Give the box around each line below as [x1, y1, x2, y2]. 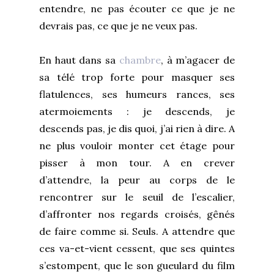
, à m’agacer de [160, 53, 235, 66]
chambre [119, 53, 161, 66]
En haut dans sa [39, 53, 119, 66]
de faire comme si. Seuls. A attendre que [39, 224, 235, 237]
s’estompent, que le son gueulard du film [39, 259, 235, 272]
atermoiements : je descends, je [39, 105, 235, 117]
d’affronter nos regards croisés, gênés [39, 207, 235, 220]
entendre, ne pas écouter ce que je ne [39, 2, 235, 15]
